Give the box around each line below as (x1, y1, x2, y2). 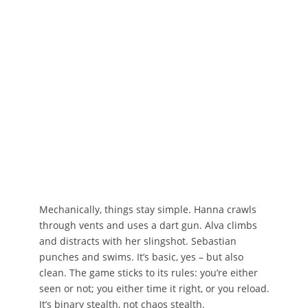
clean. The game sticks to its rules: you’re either (38, 266, 258, 280)
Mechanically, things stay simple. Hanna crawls (38, 203, 256, 217)
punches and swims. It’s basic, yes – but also (38, 250, 243, 264)
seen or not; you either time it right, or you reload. (38, 282, 269, 296)
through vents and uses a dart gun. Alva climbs (38, 219, 257, 232)
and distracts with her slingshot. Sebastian (38, 234, 236, 248)
